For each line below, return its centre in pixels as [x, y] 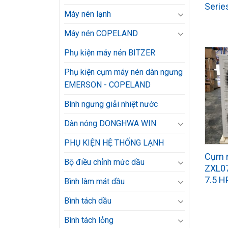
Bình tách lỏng [89, 220]
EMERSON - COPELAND [107, 85]
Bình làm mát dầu [94, 181]
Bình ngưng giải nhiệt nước [111, 104]
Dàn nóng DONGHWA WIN [110, 123]
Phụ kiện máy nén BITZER [110, 53]
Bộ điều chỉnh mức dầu [104, 162]
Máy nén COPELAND [101, 33]
